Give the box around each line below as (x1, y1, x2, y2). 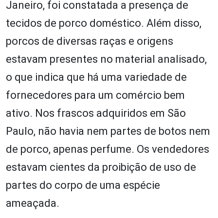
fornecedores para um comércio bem (6, 89, 185, 101)
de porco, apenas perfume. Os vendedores (6, 143, 209, 155)
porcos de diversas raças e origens (6, 35, 173, 47)
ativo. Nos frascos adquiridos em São (6, 107, 186, 119)
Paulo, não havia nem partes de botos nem (6, 125, 210, 137)
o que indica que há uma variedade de (6, 71, 187, 83)
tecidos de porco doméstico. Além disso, (6, 17, 201, 29)
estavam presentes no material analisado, (6, 53, 207, 65)
